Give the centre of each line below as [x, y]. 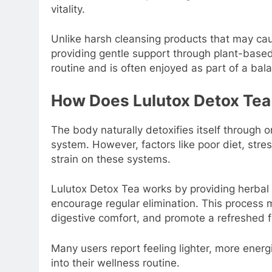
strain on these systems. [111, 159]
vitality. [68, 9]
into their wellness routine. [115, 263]
